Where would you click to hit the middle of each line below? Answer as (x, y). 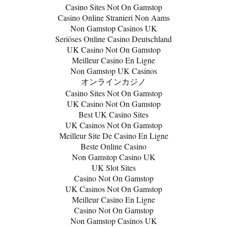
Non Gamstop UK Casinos (113, 71)
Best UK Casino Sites (113, 114)
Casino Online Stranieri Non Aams (113, 17)
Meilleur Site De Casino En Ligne (113, 136)
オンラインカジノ (113, 81)
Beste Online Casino (113, 146)
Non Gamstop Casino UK (113, 157)
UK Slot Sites (113, 167)
